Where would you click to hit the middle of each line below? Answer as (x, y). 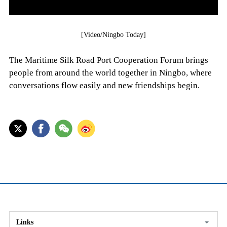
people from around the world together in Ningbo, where (110, 73)
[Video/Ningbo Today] (113, 35)
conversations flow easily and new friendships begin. (105, 86)
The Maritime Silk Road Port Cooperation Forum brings (108, 60)
